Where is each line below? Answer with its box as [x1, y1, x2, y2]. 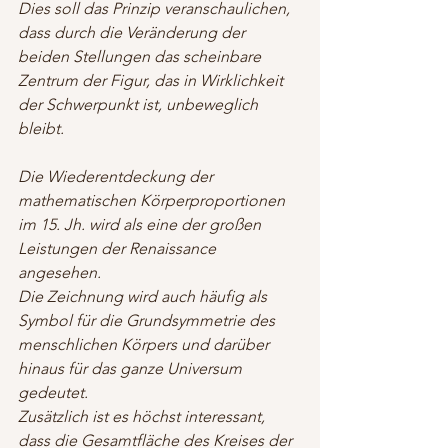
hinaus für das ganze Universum [18, 358, 246, 378]
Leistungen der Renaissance [18, 238, 220, 258]
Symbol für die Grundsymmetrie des [18, 310, 279, 330]
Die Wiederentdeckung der [18, 166, 217, 186]
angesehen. [18, 262, 101, 282]
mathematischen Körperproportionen [18, 190, 289, 210]
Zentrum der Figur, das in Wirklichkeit [18, 70, 287, 90]
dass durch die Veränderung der [18, 22, 249, 42]
